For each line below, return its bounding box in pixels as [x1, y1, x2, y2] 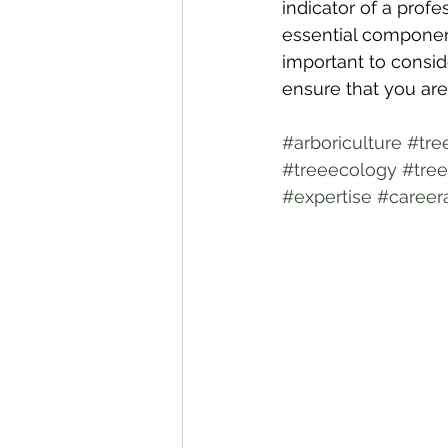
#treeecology [282, 159, 397, 180]
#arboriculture [282, 132, 402, 153]
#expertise [282, 186, 372, 207]
